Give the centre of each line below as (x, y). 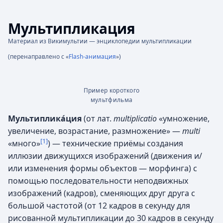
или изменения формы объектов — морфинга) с (103, 168)
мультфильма (111, 100)
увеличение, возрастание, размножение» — (95, 131)
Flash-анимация (92, 56)
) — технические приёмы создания (115, 143)
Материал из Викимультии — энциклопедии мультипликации (100, 41)
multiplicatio (135, 118)
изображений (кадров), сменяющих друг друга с (102, 193)
